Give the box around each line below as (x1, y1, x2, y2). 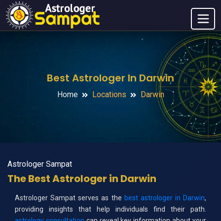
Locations (92, 90, 126, 100)
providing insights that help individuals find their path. (15, 205, 206, 214)
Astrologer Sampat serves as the (15, 194, 124, 202)
